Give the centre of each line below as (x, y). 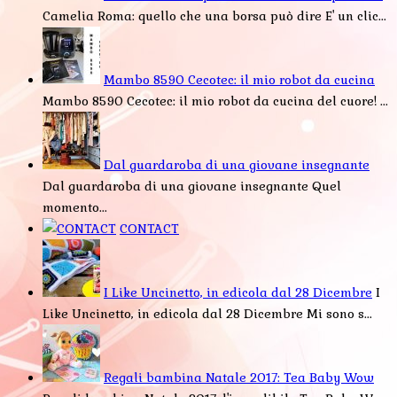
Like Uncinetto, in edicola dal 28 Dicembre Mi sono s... (207, 313)
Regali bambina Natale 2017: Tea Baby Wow (239, 377)
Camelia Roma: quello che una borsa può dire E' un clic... (214, 16)
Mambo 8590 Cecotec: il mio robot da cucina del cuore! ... (215, 101)
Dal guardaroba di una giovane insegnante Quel (192, 186)
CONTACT (149, 228)
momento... (75, 207)
